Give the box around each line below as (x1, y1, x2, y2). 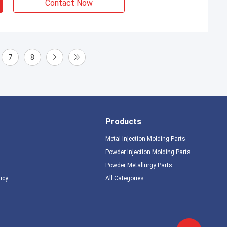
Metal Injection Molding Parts (105, 135, 185, 142)
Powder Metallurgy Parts (105, 162, 172, 169)
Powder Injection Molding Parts (105, 148, 191, 156)
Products (105, 117, 141, 126)
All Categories (105, 175, 144, 182)
